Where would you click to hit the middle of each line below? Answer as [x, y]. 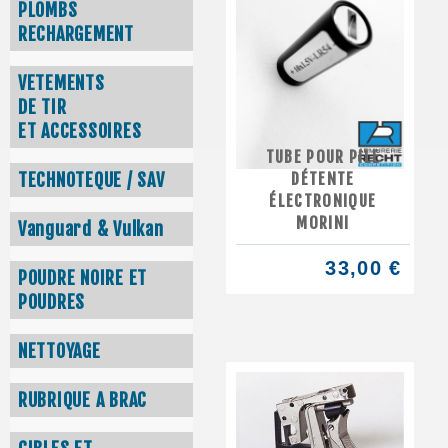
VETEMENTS [61, 83]
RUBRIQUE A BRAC [83, 400]
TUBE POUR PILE [323, 156]
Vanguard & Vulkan [91, 229]
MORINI [323, 222]
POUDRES [52, 302]
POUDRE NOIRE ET [83, 278]
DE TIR [42, 107]
